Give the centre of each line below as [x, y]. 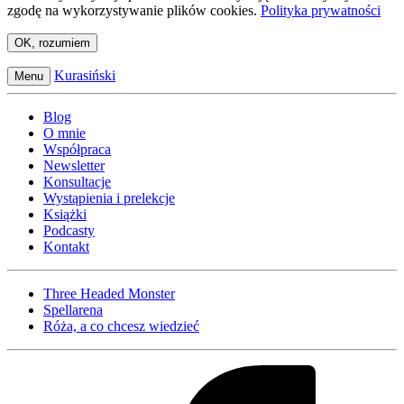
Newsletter [74, 166]
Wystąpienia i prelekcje [109, 198]
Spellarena [73, 310]
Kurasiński [85, 76]
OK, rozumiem [52, 43]
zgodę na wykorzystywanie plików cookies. [134, 11]
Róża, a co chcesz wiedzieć [121, 326]
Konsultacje [77, 182]
